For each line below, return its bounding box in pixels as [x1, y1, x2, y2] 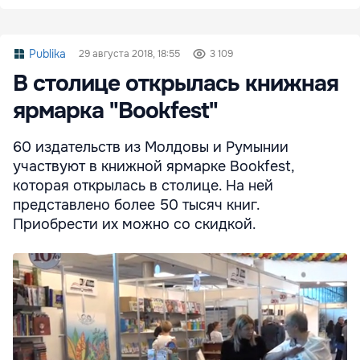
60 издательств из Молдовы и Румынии [13, 138, 288, 157]
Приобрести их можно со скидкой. [13, 215, 256, 234]
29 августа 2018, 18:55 [79, 47, 180, 61]
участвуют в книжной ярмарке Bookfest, [13, 157, 294, 176]
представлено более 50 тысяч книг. [13, 196, 260, 215]
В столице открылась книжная [13, 69, 338, 99]
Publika [29, 47, 66, 62]
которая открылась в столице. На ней [13, 177, 273, 195]
